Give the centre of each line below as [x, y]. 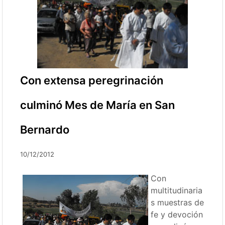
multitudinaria [177, 190]
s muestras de [178, 202]
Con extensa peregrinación [92, 80]
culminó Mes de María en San [98, 105]
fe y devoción [177, 214]
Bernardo [45, 129]
